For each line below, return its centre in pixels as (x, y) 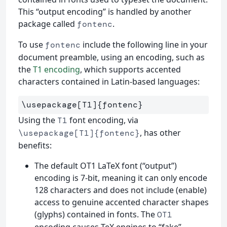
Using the (38, 120)
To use (32, 44)
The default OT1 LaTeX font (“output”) (106, 165)
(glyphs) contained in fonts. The (96, 214)
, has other (160, 133)
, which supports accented (130, 69)
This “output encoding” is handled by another (105, 11)
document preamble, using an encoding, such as (111, 57)
